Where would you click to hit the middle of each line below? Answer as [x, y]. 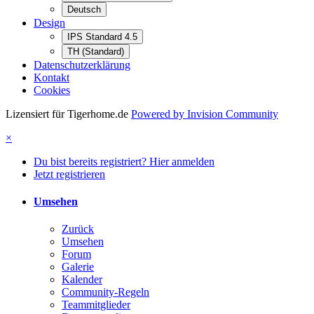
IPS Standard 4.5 [102, 36]
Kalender [82, 280]
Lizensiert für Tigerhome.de [67, 114]
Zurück [78, 229]
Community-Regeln [105, 292]
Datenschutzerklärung [82, 64]
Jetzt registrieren [69, 174]
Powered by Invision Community [205, 114]
